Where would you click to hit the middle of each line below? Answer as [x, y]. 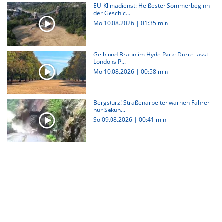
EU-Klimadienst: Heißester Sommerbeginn [151, 6]
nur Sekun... [109, 110]
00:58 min [154, 71]
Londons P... [109, 61]
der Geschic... [111, 13]
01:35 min [154, 23]
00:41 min [152, 119]
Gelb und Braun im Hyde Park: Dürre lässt [150, 54]
